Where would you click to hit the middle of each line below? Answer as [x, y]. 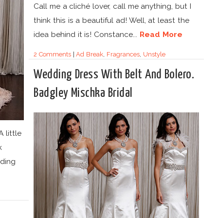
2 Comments [52, 54]
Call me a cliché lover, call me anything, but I [113, 6]
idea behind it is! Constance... [87, 34]
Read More [161, 34]
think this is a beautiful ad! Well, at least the [112, 20]
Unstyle [154, 54]
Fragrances [123, 54]
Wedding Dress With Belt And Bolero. [114, 75]
